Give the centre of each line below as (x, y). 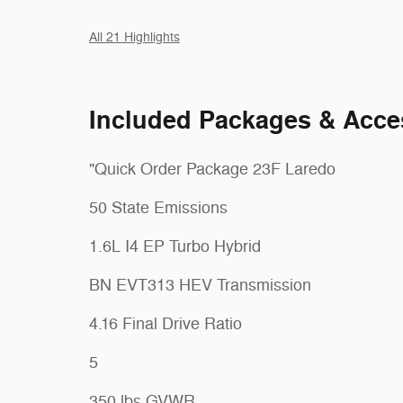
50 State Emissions (158, 207)
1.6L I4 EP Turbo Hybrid (175, 246)
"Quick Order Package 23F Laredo (212, 169)
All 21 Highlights (134, 37)
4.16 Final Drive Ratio (166, 323)
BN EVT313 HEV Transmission (200, 285)
